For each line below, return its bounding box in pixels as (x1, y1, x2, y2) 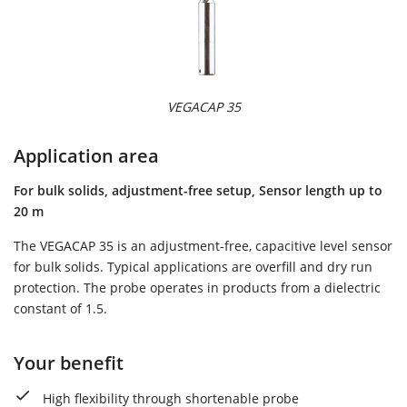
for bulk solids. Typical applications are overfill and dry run (14, 258, 372, 276)
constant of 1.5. (14, 300, 107, 318)
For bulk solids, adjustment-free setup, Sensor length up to (14, 182, 382, 200)
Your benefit (14, 350, 124, 376)
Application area (14, 143, 159, 169)
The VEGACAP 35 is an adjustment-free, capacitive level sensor (14, 237, 392, 255)
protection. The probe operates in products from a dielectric (14, 279, 381, 297)
